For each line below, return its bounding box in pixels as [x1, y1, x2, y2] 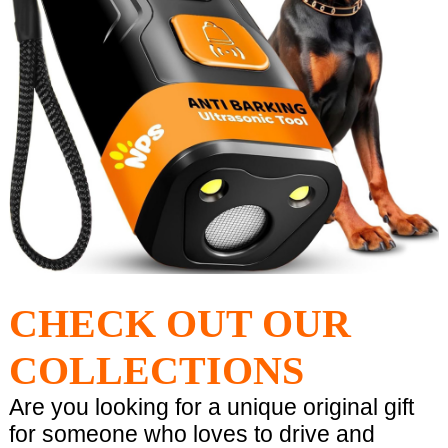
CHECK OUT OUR [8, 301, 351, 347]
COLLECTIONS [8, 348, 304, 394]
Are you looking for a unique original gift [8, 394, 414, 421]
